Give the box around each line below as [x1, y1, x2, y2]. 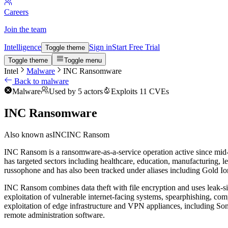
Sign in [89, 43, 112, 51]
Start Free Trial [112, 43, 160, 51]
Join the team [4, 25, 46, 34]
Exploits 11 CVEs [111, 87, 169, 96]
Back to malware [14, 77, 69, 85]
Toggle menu [64, 56, 102, 64]
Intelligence [4, 43, 41, 51]
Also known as [4, 130, 52, 139]
